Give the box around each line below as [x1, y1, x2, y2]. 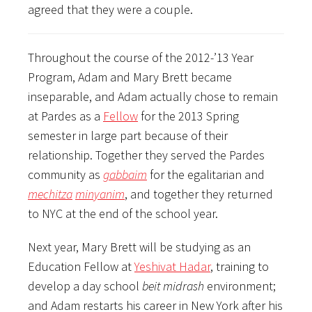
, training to [210, 258, 269, 274]
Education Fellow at [28, 258, 134, 274]
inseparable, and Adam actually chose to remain [28, 88, 278, 104]
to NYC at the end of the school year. [28, 205, 218, 221]
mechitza [28, 185, 72, 202]
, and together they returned [125, 185, 273, 202]
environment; [204, 277, 276, 294]
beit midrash [142, 277, 204, 294]
